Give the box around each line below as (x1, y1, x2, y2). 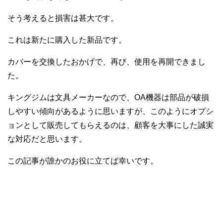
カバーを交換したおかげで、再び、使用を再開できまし (7, 57, 206, 66)
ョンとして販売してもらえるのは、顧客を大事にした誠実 (7, 121, 214, 130)
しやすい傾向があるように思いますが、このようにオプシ (7, 107, 214, 116)
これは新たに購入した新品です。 (7, 36, 126, 45)
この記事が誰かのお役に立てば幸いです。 (7, 157, 158, 166)
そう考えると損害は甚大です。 (7, 14, 118, 23)
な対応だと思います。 (7, 135, 87, 144)
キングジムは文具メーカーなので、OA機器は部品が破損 (7, 93, 209, 102)
